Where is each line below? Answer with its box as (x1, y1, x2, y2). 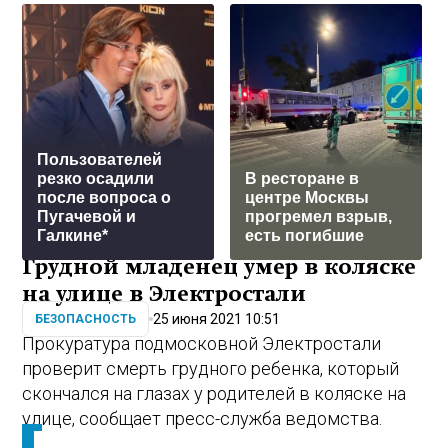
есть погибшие (245, 227, 365, 245)
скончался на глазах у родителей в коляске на (22, 383, 407, 405)
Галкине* (37, 227, 109, 245)
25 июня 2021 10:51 (153, 310, 281, 327)
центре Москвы (245, 189, 370, 207)
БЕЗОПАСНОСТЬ (35, 312, 137, 327)
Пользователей (37, 151, 163, 169)
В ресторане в (245, 170, 360, 188)
